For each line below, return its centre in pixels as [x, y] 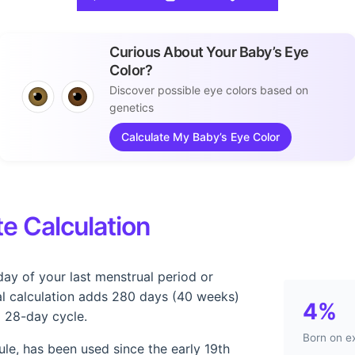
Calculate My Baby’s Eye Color [200, 136]
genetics [132, 107]
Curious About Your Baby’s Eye [209, 52]
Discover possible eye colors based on [209, 90]
